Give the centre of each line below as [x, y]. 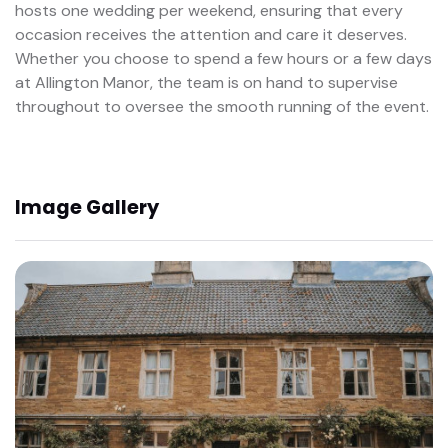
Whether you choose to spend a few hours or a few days [223, 58]
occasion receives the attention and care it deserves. [211, 34]
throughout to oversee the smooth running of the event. [222, 106]
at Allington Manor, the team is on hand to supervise [206, 82]
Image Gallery [87, 208]
